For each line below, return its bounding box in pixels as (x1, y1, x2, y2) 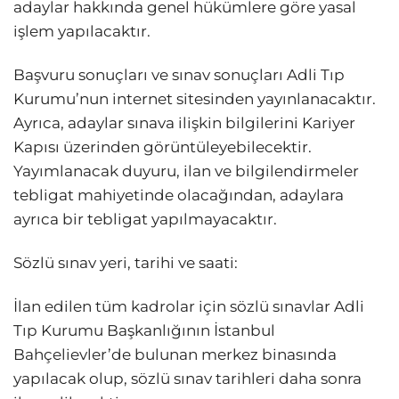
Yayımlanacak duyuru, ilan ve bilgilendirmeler (13, 161, 359, 180)
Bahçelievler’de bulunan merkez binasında (13, 346, 337, 364)
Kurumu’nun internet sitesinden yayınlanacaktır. (13, 89, 376, 108)
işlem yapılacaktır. (13, 21, 151, 40)
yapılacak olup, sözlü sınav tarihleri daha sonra (13, 370, 362, 388)
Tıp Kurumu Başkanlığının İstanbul (13, 322, 275, 340)
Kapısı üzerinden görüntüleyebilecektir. (13, 137, 312, 156)
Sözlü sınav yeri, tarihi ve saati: (13, 254, 238, 273)
